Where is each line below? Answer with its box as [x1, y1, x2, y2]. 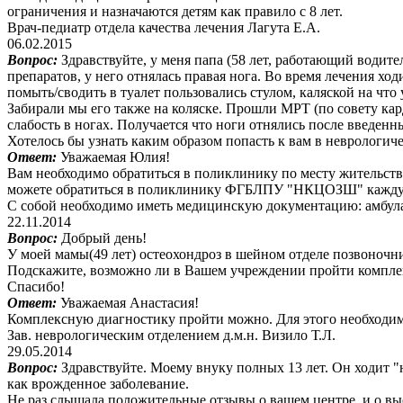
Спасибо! [7, 278, 65, 294]
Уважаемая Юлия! [60, 148, 170, 165]
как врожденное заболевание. [7, 375, 189, 391]
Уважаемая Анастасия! [60, 294, 199, 310]
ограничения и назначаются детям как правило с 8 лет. [7, 3, 343, 19]
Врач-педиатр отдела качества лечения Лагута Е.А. [7, 19, 320, 35]
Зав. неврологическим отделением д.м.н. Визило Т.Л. [7, 327, 336, 343]
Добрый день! [61, 229, 147, 246]
